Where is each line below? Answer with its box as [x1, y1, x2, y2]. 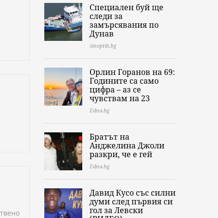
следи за [90, 11, 123, 22]
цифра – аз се [90, 84, 141, 95]
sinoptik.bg [90, 42, 116, 50]
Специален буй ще [90, 2, 163, 13]
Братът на [90, 131, 129, 143]
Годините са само [90, 75, 159, 87]
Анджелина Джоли [90, 140, 164, 151]
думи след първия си [90, 196, 173, 207]
